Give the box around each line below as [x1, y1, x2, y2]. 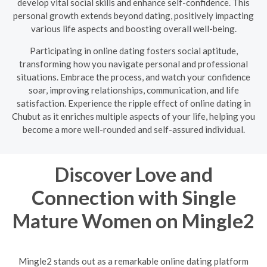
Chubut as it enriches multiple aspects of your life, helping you [12, 110, 255, 122]
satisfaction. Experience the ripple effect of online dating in [16, 97, 251, 108]
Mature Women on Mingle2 [13, 208, 254, 232]
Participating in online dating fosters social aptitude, [29, 45, 238, 56]
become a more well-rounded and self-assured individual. [22, 123, 245, 135]
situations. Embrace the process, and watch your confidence [17, 71, 250, 82]
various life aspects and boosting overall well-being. [30, 23, 237, 34]
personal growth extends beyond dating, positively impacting [13, 10, 254, 21]
